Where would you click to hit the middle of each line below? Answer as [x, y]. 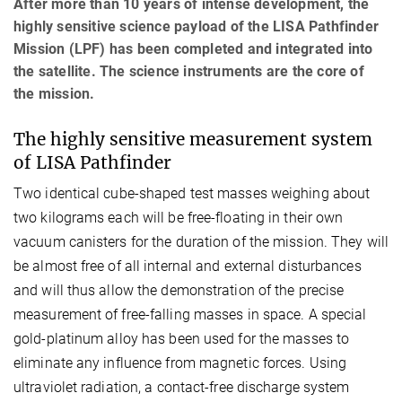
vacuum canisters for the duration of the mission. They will [201, 241]
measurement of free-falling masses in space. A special [190, 314]
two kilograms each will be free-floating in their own [179, 217]
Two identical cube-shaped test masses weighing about [192, 193]
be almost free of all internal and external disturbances [188, 266]
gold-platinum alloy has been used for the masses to [182, 338]
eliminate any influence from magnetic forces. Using [180, 363]
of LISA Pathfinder [92, 162]
